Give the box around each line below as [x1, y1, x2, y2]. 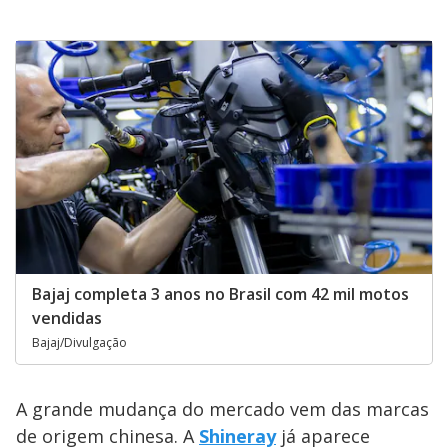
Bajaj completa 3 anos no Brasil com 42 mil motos [32, 283, 409, 306]
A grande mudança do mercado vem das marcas [16, 397, 429, 422]
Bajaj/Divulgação [32, 334, 127, 352]
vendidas [32, 307, 102, 330]
